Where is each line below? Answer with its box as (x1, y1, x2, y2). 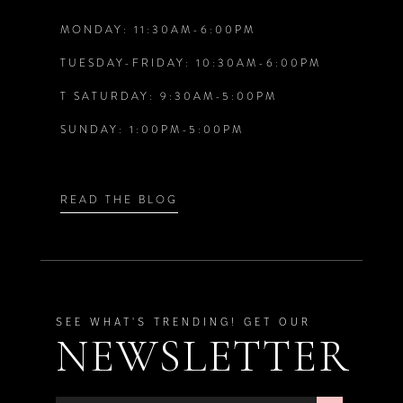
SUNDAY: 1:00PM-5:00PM (59, 121, 244, 139)
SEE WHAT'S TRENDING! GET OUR (56, 315, 312, 328)
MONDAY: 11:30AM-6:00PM (59, 22, 255, 39)
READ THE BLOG (59, 191, 178, 208)
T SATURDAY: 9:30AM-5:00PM (59, 88, 277, 105)
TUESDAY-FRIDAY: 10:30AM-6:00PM (59, 55, 321, 72)
